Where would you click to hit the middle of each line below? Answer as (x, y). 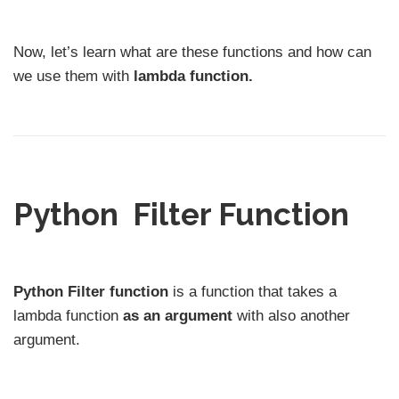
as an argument (178, 315)
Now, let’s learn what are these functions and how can (192, 53)
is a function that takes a (252, 291)
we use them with (73, 77)
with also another (291, 315)
